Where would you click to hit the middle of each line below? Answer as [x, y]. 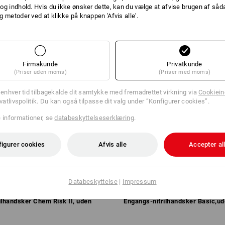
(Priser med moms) [185, 72]
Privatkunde [185, 64]
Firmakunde [40, 64]
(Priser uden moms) [40, 72]
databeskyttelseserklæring [94, 118]
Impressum [139, 181]
